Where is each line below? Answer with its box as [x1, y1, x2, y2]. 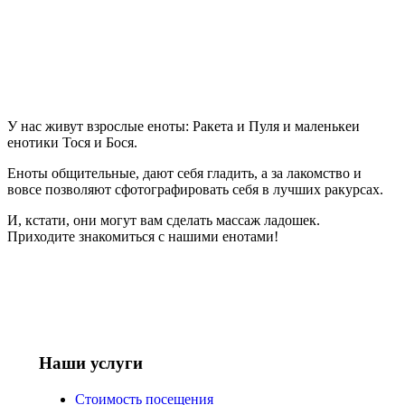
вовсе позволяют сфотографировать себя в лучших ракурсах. [7, 181, 383, 197]
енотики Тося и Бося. [7, 134, 137, 150]
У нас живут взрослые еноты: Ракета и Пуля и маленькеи [7, 118, 360, 134]
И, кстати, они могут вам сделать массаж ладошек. [7, 212, 320, 228]
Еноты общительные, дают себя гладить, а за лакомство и [7, 165, 362, 181]
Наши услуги [39, 353, 143, 372]
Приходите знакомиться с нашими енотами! [7, 228, 278, 244]
